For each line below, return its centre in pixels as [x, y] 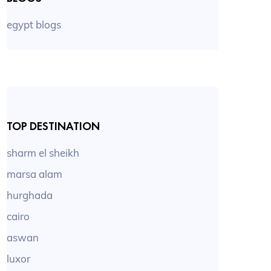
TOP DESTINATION [54, 127]
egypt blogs [34, 25]
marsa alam [35, 174]
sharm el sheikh [43, 153]
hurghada [30, 195]
